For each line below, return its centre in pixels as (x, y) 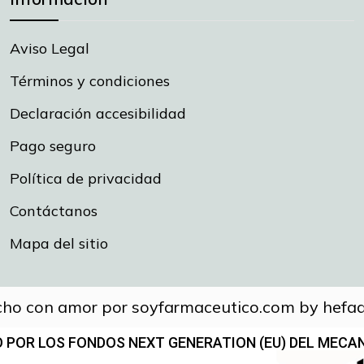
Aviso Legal (49, 48)
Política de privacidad (85, 178)
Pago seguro (52, 145)
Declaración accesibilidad (97, 113)
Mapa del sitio (58, 243)
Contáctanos (53, 210)
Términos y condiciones (89, 80)
